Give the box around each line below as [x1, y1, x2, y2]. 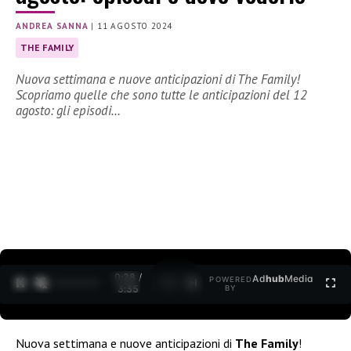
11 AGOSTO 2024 [97, 20, 173, 32]
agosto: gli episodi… [16, 102, 121, 120]
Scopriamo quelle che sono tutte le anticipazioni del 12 [16, 86, 307, 104]
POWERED [209, 275, 253, 284]
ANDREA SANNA [16, 20, 89, 32]
